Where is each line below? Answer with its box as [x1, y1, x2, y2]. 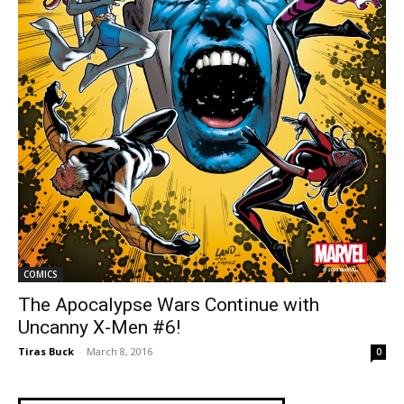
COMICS [23, 268, 58, 281]
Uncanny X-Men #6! [18, 317, 180, 339]
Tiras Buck [18, 344, 74, 359]
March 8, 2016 [87, 344, 152, 359]
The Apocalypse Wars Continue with [18, 294, 319, 317]
